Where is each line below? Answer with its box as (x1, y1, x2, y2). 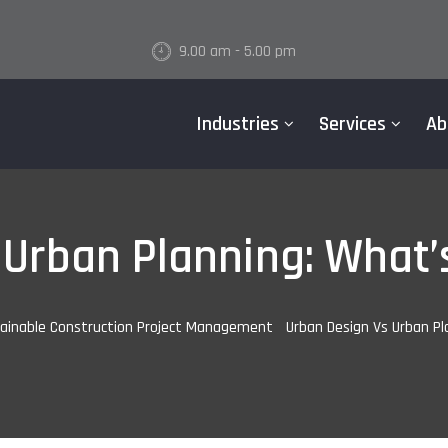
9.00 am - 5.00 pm (179, 41, 296, 62)
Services (318, 111, 386, 137)
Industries (195, 111, 279, 137)
